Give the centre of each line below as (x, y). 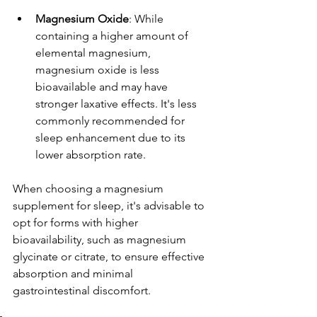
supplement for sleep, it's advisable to (110, 205)
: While (148, 18)
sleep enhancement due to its (112, 137)
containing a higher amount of (113, 35)
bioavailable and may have (103, 86)
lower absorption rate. (92, 154)
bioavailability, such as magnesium (101, 239)
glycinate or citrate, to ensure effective (110, 256)
